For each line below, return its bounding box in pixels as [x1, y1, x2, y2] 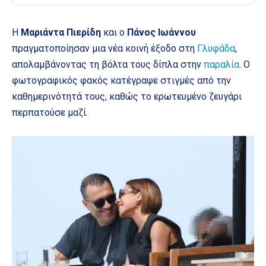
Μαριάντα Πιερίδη [21, 27, 101, 39]
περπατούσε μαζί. [12, 107, 88, 119]
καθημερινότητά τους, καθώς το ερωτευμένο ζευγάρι [12, 91, 242, 103]
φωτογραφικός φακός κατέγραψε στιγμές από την [12, 75, 231, 87]
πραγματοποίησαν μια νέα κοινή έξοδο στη [12, 43, 197, 55]
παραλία [204, 59, 239, 71]
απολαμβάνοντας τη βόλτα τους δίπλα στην [12, 59, 204, 71]
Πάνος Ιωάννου [127, 27, 196, 39]
